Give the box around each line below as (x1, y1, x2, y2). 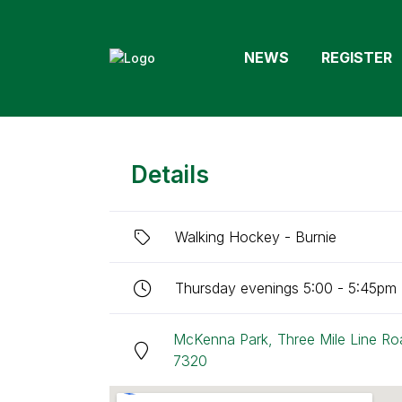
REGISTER (321, 48, 392, 66)
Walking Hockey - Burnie (175, 228, 336, 246)
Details (131, 161, 209, 188)
